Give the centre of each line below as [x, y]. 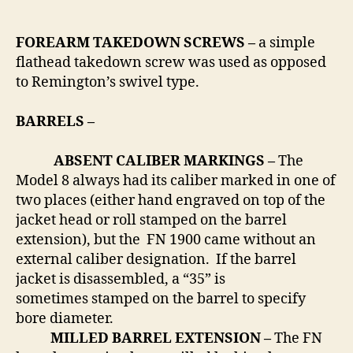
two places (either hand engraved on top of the [171, 201]
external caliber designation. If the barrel [156, 260]
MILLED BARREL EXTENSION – [145, 339]
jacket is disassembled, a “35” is [121, 280]
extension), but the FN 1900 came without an [166, 240]
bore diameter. [65, 319]
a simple [287, 43]
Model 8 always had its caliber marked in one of [176, 181]
